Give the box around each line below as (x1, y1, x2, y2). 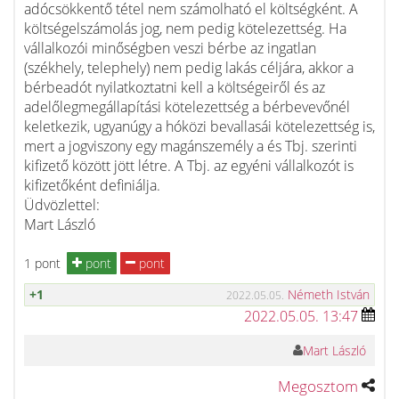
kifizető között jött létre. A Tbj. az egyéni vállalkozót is (24, 156, 354, 175)
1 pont (24, 254, 61, 272)
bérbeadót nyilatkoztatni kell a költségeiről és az (24, 77, 325, 97)
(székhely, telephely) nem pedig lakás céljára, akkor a (24, 58, 354, 77)
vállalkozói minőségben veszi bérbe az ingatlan (24, 38, 316, 58)
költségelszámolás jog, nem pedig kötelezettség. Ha (24, 19, 346, 38)
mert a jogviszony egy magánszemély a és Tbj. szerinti (24, 136, 357, 156)
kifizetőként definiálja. (24, 175, 160, 195)
